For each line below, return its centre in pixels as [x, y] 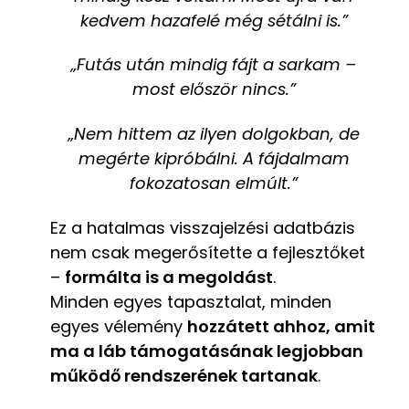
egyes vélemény [119, 327]
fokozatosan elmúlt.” [214, 184]
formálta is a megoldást [169, 278]
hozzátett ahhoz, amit [281, 327]
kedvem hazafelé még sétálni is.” [214, 20]
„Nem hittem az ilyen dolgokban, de [214, 134]
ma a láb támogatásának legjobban [207, 351]
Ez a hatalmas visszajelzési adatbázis [203, 228]
